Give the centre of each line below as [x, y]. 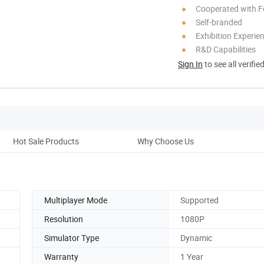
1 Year [192, 256]
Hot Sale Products [46, 141]
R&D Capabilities [226, 49]
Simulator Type [72, 237]
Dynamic [196, 237]
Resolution [64, 219]
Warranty [61, 256]
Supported [199, 200]
